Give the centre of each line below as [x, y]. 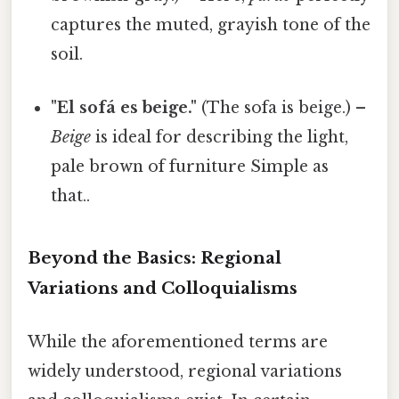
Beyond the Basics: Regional [155, 258]
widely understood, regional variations [185, 371]
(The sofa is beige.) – [282, 107]
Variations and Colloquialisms [163, 289]
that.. [71, 195]
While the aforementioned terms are [178, 342]
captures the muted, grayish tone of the [211, 25]
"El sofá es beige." [124, 107]
